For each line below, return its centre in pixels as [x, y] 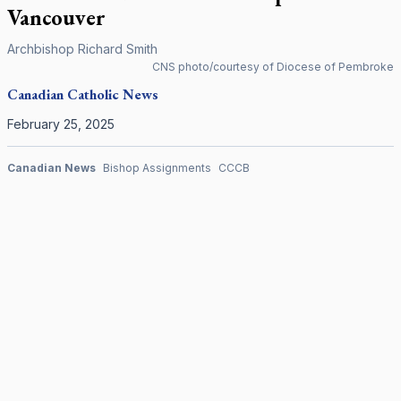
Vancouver [56, 17]
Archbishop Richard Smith [82, 49]
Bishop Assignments [157, 168]
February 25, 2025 [61, 124]
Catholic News [113, 94]
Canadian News [51, 168]
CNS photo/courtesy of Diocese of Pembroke [273, 67]
